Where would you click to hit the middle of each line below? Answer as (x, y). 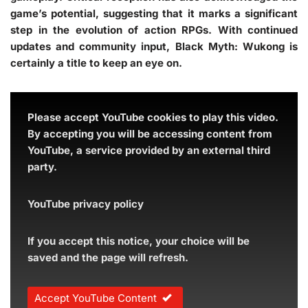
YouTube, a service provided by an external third (149, 150)
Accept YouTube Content (96, 298)
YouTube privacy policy (86, 203)
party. (42, 166)
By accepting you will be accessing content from (150, 133)
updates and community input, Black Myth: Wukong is (154, 46)
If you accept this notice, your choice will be (139, 241)
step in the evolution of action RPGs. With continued (154, 30)
